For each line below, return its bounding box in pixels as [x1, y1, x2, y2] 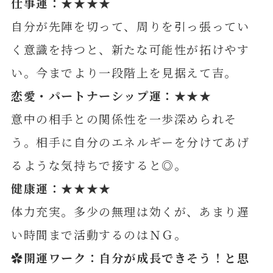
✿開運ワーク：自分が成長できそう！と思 [10, 249, 250, 266]
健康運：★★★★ [10, 180, 112, 197]
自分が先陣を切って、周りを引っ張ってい [10, 18, 250, 35]
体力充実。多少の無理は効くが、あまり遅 [10, 203, 250, 220]
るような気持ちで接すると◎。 [10, 157, 187, 174]
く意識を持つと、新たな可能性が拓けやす [10, 41, 250, 58]
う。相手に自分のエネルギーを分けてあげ [10, 133, 250, 151]
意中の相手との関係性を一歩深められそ [10, 110, 237, 127]
